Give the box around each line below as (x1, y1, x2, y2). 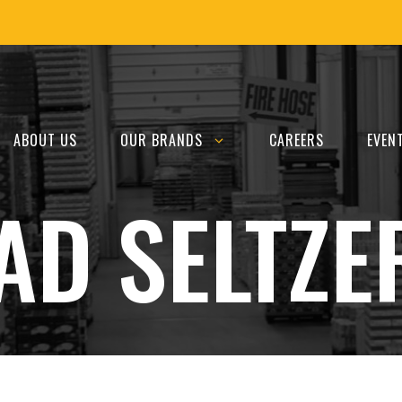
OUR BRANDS (120, 129, 203, 152)
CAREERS (269, 129, 324, 152)
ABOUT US (13, 129, 77, 152)
